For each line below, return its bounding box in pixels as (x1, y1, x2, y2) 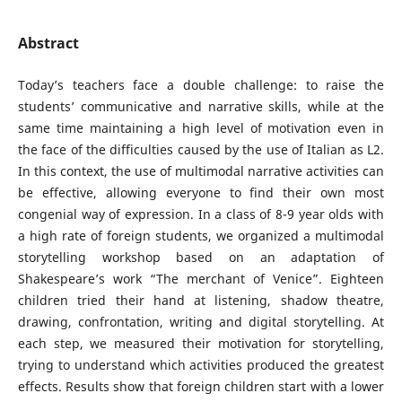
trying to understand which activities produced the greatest (17, 355, 385, 373)
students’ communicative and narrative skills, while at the (17, 97, 385, 115)
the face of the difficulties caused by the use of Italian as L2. (17, 140, 385, 158)
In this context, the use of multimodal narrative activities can (17, 162, 385, 179)
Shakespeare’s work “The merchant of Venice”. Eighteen (17, 269, 385, 287)
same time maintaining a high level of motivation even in (17, 118, 385, 136)
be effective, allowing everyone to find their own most (17, 183, 385, 201)
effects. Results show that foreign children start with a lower (17, 377, 385, 395)
